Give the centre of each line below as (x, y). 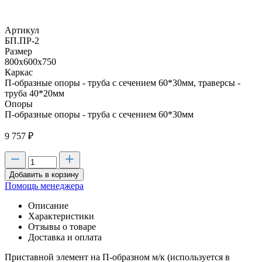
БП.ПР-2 (22, 41)
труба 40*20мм (35, 93)
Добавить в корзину (44, 175)
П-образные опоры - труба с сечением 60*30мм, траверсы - (123, 83)
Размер (18, 51)
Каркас (19, 72)
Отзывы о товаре (62, 227)
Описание (48, 206)
